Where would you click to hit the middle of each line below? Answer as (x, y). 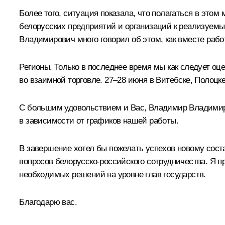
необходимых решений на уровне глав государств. (113, 175)
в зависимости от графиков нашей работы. (99, 121)
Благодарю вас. (48, 202)
